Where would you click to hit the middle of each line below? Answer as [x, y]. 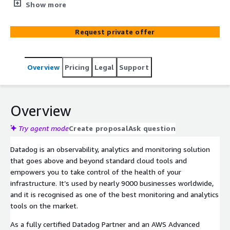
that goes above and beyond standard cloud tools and [99, 160]
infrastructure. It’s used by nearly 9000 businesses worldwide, [112, 183]
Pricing [77, 67]
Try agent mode [44, 128]
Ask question [152, 128]
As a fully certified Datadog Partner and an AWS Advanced [105, 224]
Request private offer [115, 31]
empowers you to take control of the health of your [96, 171]
